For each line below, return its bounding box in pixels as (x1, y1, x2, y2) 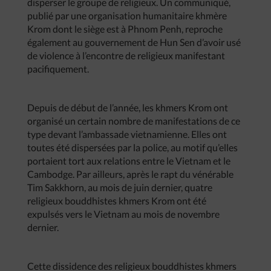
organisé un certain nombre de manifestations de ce (27, 115, 240, 126)
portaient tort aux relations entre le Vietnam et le (27, 155, 230, 166)
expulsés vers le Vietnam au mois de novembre (27, 208, 220, 220)
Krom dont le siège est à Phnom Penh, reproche (27, 23, 223, 34)
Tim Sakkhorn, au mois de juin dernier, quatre (27, 181, 212, 193)
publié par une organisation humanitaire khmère (27, 10, 227, 21)
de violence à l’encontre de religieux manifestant (27, 50, 225, 61)
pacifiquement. (27, 63, 89, 74)
